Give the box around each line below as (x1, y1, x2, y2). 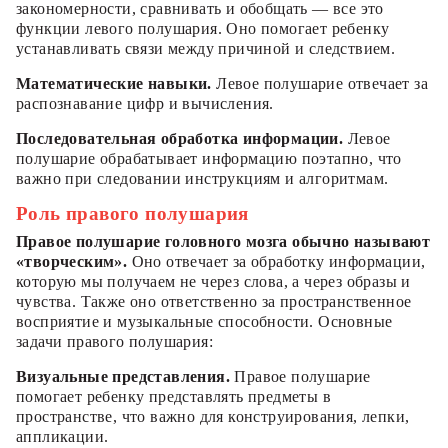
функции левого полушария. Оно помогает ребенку (16, 20, 390, 38)
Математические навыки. (16, 75, 212, 93)
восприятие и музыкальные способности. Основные (16, 313, 393, 331)
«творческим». (16, 253, 128, 271)
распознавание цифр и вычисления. (16, 95, 274, 113)
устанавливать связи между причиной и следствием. (16, 40, 396, 58)
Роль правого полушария (16, 203, 249, 225)
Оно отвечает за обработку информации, (127, 253, 426, 271)
